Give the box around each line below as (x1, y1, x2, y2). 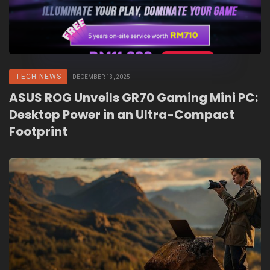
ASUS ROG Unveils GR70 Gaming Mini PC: (9, 89, 258, 107)
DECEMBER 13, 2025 (72, 74, 130, 81)
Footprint (9, 123, 67, 140)
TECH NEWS (15, 72, 61, 81)
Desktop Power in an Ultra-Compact (9, 106, 234, 124)
